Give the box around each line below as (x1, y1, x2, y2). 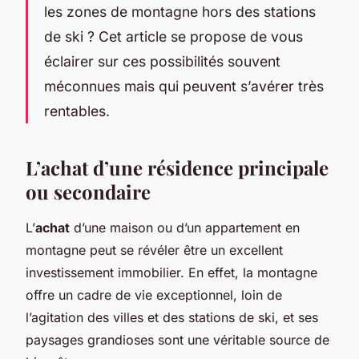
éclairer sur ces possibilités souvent (44, 52, 280, 70)
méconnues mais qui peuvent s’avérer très (44, 77, 324, 95)
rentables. (44, 102, 110, 119)
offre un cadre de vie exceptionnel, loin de (26, 286, 282, 303)
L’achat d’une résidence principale (26, 154, 329, 180)
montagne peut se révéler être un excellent (26, 241, 283, 258)
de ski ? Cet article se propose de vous (44, 27, 303, 45)
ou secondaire (26, 178, 151, 204)
